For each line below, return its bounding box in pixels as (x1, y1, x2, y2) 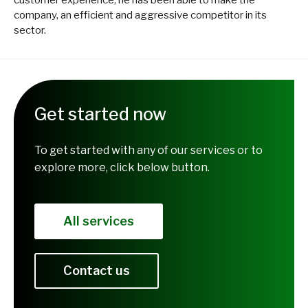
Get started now (34, 103, 166, 124)
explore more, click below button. (34, 160, 210, 174)
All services (63, 213, 134, 228)
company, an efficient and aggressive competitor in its (14, 8, 267, 21)
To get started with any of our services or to (34, 143, 263, 157)
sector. (14, 23, 46, 36)
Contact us (63, 263, 130, 278)
